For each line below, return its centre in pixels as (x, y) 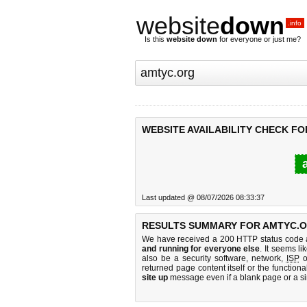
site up (155, 278)
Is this (156, 39)
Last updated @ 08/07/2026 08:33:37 (203, 197)
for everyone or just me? (259, 39)
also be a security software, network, (214, 258)
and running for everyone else (201, 249)
